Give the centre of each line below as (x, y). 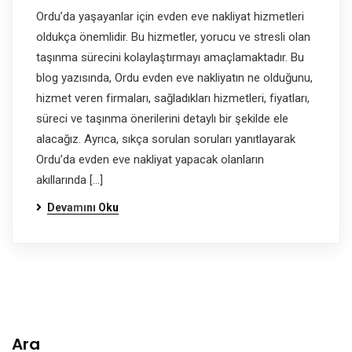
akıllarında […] (70, 180)
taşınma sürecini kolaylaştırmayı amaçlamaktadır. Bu (170, 57)
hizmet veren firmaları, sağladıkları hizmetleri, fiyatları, (173, 98)
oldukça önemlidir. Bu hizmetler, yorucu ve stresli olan (173, 37)
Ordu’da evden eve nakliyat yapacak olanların (150, 159)
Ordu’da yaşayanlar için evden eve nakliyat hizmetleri (170, 16)
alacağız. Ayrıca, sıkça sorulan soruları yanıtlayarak (166, 139)
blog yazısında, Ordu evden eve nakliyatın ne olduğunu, (174, 78)
